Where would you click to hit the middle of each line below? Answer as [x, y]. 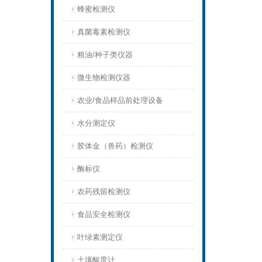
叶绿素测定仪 [100, 237]
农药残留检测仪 [104, 192]
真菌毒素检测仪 [104, 32]
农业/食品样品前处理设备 [120, 100]
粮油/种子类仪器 [105, 55]
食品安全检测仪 [104, 214]
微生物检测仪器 [104, 77]
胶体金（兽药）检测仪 [115, 146]
